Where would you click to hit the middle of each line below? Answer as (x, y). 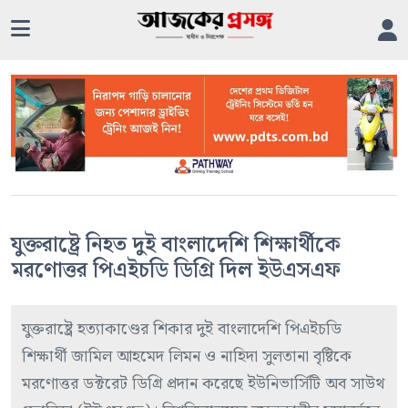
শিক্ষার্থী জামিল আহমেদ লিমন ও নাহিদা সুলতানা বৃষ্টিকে (187, 357)
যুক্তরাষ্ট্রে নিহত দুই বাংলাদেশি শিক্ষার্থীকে (176, 245)
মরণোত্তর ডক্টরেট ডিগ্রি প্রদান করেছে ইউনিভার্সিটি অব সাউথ (203, 384)
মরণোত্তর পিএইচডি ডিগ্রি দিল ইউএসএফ (176, 271)
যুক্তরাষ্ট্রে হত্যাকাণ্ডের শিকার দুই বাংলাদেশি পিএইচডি (182, 330)
